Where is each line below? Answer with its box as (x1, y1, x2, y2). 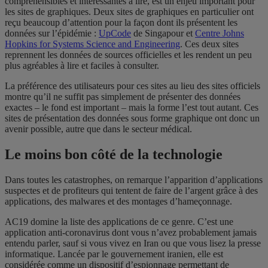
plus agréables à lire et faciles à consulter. (5, 60, 159, 71)
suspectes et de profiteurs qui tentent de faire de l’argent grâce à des (5, 185, 258, 196)
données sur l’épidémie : (5, 28, 99, 38)
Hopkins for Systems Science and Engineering (5, 38, 180, 49)
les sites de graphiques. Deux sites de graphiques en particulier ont (5, 6, 254, 17)
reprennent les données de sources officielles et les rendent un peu (5, 49, 252, 60)
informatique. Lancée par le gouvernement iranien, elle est (5, 248, 223, 259)
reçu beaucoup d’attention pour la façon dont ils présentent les (5, 17, 237, 28)
